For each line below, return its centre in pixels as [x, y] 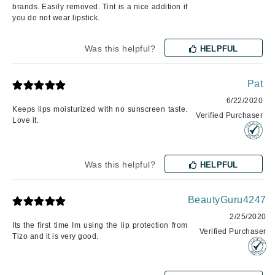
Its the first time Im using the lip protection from [100, 226]
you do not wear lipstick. [56, 18]
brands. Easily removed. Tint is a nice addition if [100, 7]
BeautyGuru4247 [227, 200]
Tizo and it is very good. [56, 237]
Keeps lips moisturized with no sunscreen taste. [100, 110]
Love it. [25, 121]
